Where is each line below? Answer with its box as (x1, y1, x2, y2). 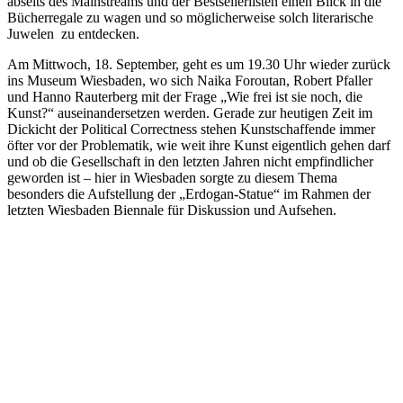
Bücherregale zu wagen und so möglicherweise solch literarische (7, 10, 373, 26)
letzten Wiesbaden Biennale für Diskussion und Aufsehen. (7, 202, 336, 219)
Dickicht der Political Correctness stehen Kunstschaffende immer (7, 121, 375, 138)
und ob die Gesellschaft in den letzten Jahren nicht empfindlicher (7, 154, 373, 170)
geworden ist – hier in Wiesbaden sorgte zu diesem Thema (7, 170, 337, 186)
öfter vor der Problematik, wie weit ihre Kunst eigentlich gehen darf (7, 138, 390, 154)
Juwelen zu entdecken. (7, 26, 139, 42)
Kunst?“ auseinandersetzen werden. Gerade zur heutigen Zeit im (7, 105, 372, 121)
